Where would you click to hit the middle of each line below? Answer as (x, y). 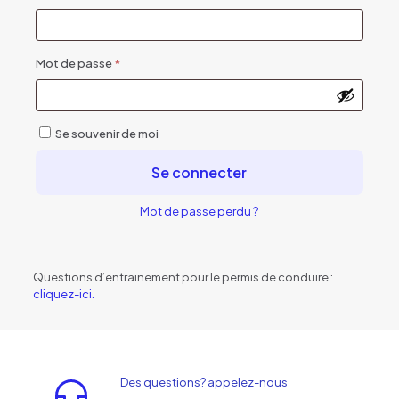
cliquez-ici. (63, 294)
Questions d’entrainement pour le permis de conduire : (183, 277)
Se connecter (199, 172)
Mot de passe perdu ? (199, 211)
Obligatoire (153, 62)
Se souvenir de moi (106, 134)
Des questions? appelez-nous (204, 382)
